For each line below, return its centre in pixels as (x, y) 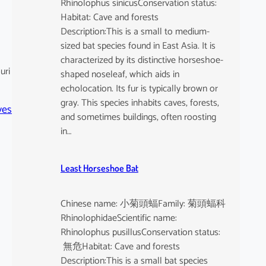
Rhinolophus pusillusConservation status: (140, 233)
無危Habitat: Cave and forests (120, 247)
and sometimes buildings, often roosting (138, 117)
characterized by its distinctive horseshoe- (142, 60)
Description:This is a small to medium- (135, 31)
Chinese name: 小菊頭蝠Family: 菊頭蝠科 (143, 204)
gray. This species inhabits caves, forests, (140, 103)
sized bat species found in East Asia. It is (138, 46)
